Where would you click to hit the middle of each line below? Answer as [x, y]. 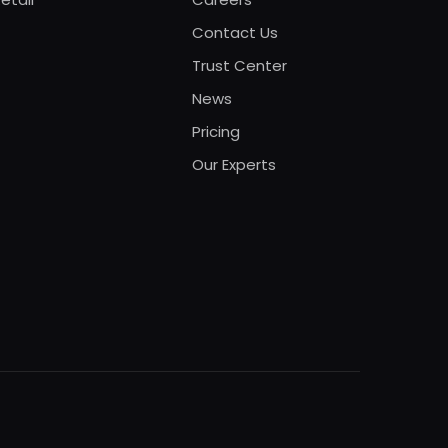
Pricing [216, 131]
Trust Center [239, 65]
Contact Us [235, 32]
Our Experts [234, 164]
